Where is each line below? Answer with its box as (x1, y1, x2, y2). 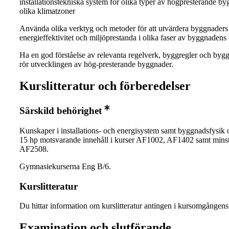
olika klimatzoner (19, 7, 75, 16)
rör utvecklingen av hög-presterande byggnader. (19, 60, 173, 69)
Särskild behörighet (19, 105, 102, 117)
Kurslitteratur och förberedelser (19, 79, 191, 93)
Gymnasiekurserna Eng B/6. (19, 162, 111, 171)
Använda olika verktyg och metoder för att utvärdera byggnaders (19, 24, 228, 33)
